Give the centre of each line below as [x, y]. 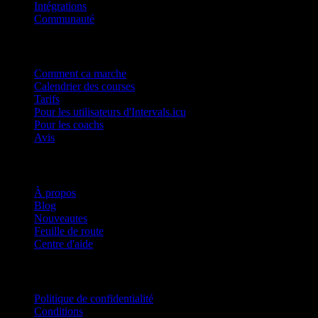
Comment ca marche [80, 74]
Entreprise [36, 165]
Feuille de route [69, 231]
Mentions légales [53, 271]
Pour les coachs [69, 125]
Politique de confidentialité [94, 298]
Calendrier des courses [84, 87]
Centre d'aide [64, 243]
